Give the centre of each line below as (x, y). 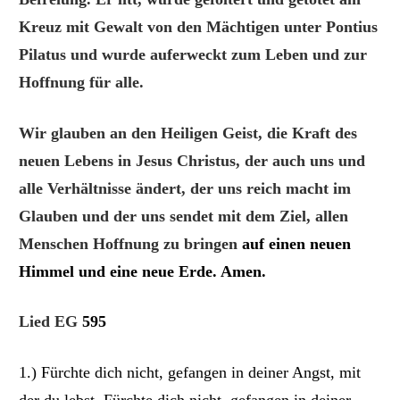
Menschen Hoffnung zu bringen (131, 243)
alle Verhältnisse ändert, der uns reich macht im (185, 188)
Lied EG (51, 322)
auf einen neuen (297, 243)
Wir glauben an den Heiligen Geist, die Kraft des (188, 133)
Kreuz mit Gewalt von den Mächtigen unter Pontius (199, 27)
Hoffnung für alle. (82, 83)
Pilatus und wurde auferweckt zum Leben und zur (193, 55)
